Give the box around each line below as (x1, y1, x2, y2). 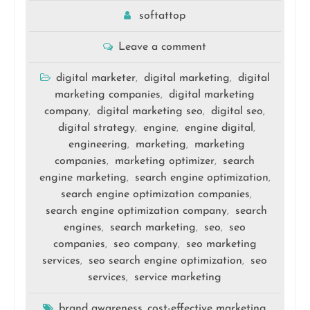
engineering (68, 139, 127, 151)
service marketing (134, 272, 222, 284)
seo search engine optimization (89, 255, 243, 267)
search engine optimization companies (61, 189, 250, 201)
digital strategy (57, 122, 135, 134)
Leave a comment (118, 42, 207, 53)
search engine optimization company (46, 206, 228, 217)
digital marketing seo (97, 106, 203, 118)
